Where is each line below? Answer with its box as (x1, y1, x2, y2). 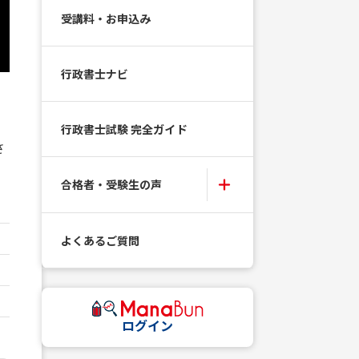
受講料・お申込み (61, 10, 151, 26)
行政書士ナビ (61, 65, 129, 82)
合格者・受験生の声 (61, 176, 163, 192)
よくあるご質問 (61, 232, 140, 248)
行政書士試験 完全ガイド (61, 120, 188, 137)
